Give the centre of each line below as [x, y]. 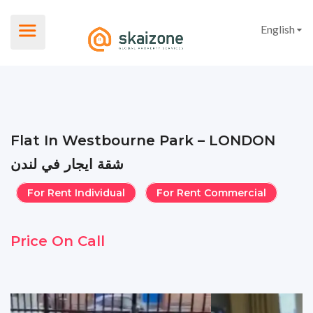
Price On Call [58, 241]
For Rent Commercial [211, 192]
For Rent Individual [76, 192]
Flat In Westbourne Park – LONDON [143, 140]
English [278, 29]
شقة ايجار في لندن [67, 164]
